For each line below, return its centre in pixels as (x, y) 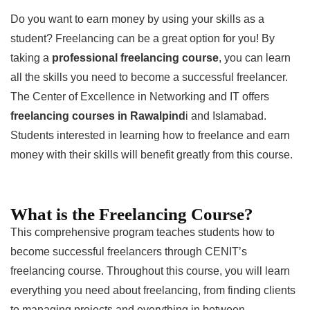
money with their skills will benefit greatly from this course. (152, 154)
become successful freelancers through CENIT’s (129, 251)
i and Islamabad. (226, 116)
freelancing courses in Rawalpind (98, 116)
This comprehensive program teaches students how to (143, 232)
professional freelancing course (135, 57)
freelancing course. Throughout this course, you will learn (150, 271)
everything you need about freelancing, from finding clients (153, 290)
